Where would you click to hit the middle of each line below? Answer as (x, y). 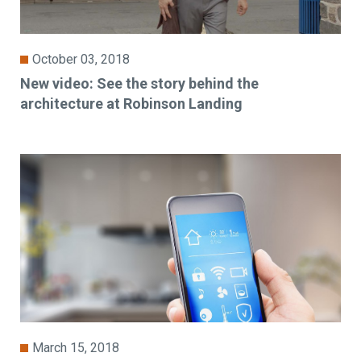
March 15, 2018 (76, 347)
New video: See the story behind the (140, 84)
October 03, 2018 (81, 60)
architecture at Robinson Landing (132, 104)
